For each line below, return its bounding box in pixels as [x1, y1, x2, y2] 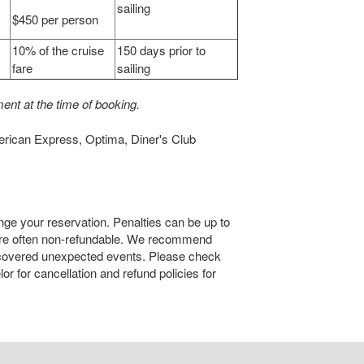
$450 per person [12, 11, 99, 28]
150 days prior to [117, 41, 206, 59]
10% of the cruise [12, 41, 105, 59]
